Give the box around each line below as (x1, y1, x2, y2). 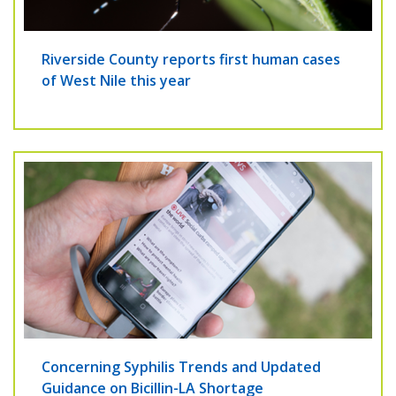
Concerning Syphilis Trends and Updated (42, 357, 321, 377)
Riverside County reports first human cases (42, 49, 340, 70)
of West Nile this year (42, 71, 191, 91)
